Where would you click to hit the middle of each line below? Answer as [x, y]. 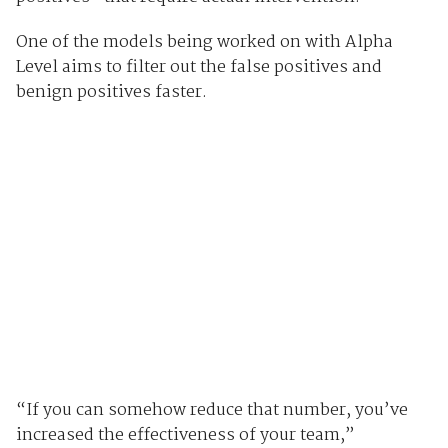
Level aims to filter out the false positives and [198, 68]
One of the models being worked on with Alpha [204, 43]
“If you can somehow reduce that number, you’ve [211, 410]
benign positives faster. [111, 93]
